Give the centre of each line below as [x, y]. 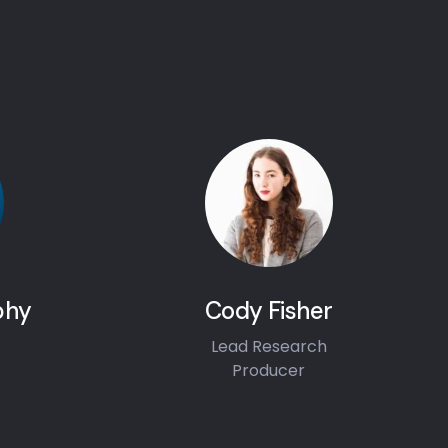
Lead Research [268, 346]
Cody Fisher [269, 310]
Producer [269, 370]
